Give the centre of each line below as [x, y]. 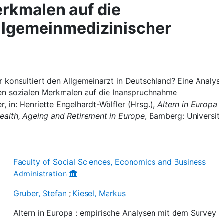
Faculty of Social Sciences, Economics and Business [110, 162]
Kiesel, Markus [99, 193]
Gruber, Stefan [40, 193]
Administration [40, 174]
